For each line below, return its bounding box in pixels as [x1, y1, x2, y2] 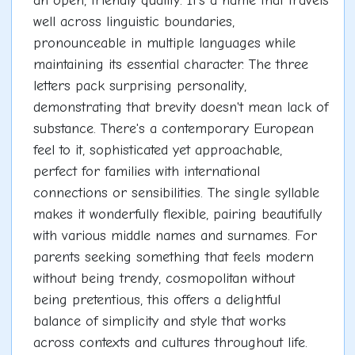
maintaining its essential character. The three [32, 55, 308, 73]
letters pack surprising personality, [32, 77, 246, 94]
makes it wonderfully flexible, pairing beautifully [32, 205, 322, 223]
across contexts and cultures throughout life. [32, 334, 307, 351]
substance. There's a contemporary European [32, 120, 314, 137]
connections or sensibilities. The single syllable [32, 184, 319, 201]
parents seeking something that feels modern [32, 248, 314, 265]
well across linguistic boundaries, [32, 13, 235, 30]
